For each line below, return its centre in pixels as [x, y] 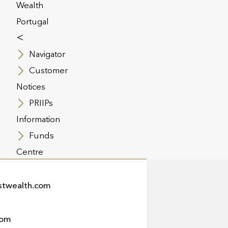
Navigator [47, 54]
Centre [30, 152]
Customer [48, 70]
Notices [31, 87]
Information [38, 119]
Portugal [32, 22]
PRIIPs [41, 103]
